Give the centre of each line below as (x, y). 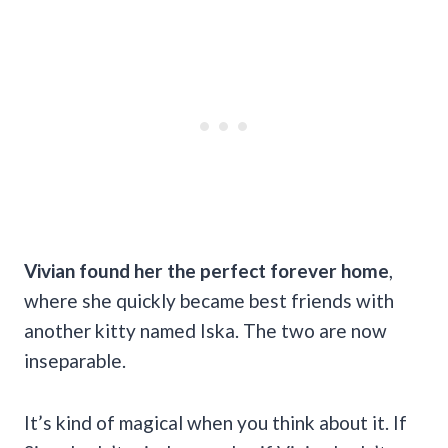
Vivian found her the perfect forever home (206, 270)
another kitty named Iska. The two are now (205, 330)
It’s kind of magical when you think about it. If (215, 422)
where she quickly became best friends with (209, 300)
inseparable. (75, 360)
